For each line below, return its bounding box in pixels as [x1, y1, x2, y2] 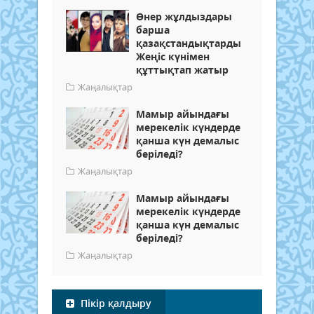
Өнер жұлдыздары [136, 10, 232, 24]
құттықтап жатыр [136, 63, 228, 77]
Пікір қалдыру [78, 296, 151, 310]
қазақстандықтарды [136, 36, 241, 50]
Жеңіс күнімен [136, 50, 210, 64]
